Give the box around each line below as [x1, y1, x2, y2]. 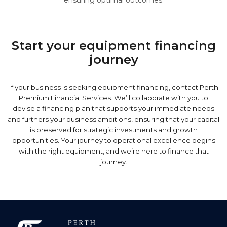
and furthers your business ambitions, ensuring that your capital [8, 115, 219, 123]
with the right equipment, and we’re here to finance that [18, 147, 209, 155]
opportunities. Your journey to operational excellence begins [12, 136, 215, 144]
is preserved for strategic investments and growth [29, 126, 198, 134]
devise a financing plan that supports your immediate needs [13, 104, 214, 112]
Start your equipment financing [11, 38, 216, 53]
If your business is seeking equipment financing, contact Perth [9, 83, 218, 91]
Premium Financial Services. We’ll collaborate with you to [19, 94, 208, 102]
